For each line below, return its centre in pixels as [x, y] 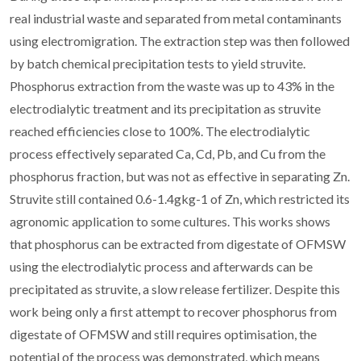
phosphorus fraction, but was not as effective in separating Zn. [180, 176]
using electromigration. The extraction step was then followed [180, 40]
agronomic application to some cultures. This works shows [170, 221]
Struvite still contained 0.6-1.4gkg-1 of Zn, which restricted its [180, 198]
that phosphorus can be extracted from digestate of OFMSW [178, 243]
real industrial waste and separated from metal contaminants [176, 18]
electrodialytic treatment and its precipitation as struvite [165, 108]
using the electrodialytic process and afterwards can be [161, 266]
